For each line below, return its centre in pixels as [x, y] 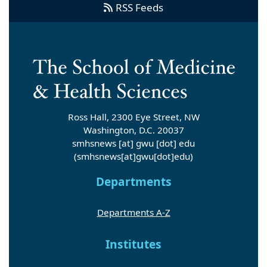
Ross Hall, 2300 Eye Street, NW [133, 117]
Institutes [133, 244]
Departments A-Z [133, 212]
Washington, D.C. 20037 [133, 130]
